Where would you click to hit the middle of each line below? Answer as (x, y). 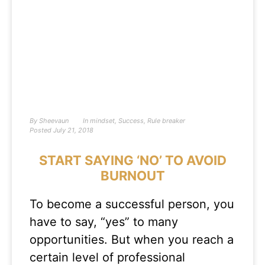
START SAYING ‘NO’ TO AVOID (132, 160)
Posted (41, 130)
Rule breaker (166, 121)
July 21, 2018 (73, 130)
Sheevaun (53, 121)
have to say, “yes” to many (104, 222)
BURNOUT (132, 176)
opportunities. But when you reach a (132, 240)
